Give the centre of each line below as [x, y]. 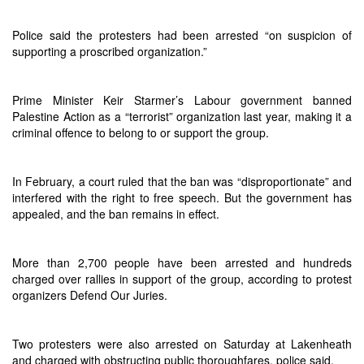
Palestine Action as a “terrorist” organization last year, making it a [182, 116]
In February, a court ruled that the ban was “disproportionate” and [182, 181]
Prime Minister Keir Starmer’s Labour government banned [182, 100]
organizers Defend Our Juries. [90, 295]
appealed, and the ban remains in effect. [116, 214]
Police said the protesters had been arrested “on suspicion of [182, 35]
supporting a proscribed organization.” [110, 51]
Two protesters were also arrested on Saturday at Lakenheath [182, 344]
